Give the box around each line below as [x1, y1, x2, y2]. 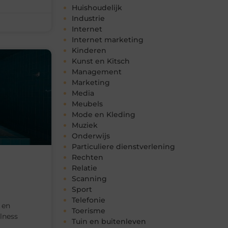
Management [72, 67, 122, 77]
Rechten [72, 153, 103, 162]
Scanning [72, 174, 107, 184]
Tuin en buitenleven [72, 217, 146, 226]
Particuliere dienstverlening [72, 142, 175, 152]
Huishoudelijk [72, 3, 122, 13]
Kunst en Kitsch [72, 56, 130, 66]
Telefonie [72, 195, 105, 205]
